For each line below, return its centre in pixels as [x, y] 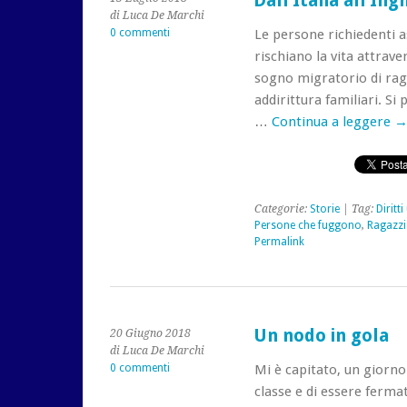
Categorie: [282, 209]
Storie [324, 209]
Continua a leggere [333, 122]
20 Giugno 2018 [150, 333]
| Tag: [357, 209]
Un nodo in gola [321, 336]
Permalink [279, 242]
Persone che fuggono [308, 225]
